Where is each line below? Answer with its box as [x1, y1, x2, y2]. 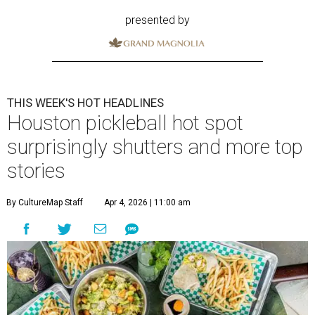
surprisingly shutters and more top [7, 135, 303, 160]
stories [7, 159, 65, 184]
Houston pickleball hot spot [7, 111, 243, 136]
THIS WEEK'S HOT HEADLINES [7, 96, 164, 110]
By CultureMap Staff [6, 198, 83, 208]
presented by [125, 13, 190, 27]
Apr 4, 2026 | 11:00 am [104, 198, 191, 208]
